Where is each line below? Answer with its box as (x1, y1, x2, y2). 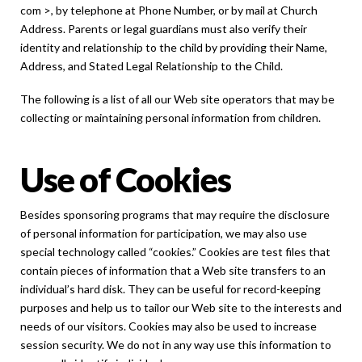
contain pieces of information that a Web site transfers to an (20, 263, 326, 277)
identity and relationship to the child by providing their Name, (20, 40, 327, 54)
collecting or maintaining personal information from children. (20, 111, 321, 125)
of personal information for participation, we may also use (20, 225, 307, 240)
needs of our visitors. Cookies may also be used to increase (20, 318, 317, 333)
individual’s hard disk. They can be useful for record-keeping (20, 281, 321, 296)
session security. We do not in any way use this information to (20, 337, 331, 351)
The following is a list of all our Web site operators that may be (20, 92, 335, 107)
